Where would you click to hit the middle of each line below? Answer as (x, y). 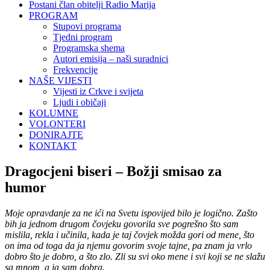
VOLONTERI (57, 124)
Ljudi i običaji (80, 102)
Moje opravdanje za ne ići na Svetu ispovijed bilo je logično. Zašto (131, 213)
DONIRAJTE (56, 135)
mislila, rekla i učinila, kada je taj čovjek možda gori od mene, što (130, 234)
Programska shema (89, 48)
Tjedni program (83, 37)
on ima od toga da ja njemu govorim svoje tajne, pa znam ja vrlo (128, 245)
